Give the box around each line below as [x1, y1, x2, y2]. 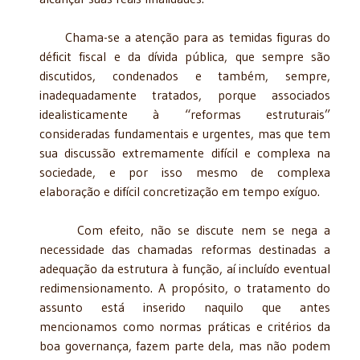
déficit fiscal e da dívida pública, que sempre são [39, 47, 330, 64]
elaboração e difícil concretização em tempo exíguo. [39, 182, 320, 199]
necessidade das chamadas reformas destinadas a [39, 240, 330, 257]
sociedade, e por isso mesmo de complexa [39, 163, 330, 180]
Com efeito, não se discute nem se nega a [39, 221, 330, 238]
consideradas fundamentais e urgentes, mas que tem [39, 125, 330, 141]
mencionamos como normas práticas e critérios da [39, 317, 330, 334]
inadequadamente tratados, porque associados [39, 86, 330, 103]
